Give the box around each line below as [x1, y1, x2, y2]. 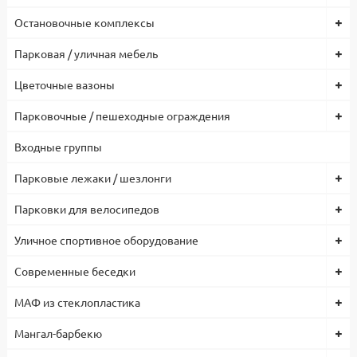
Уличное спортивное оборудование [14, 233, 198, 248]
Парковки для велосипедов [14, 202, 159, 217]
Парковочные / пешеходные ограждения [14, 108, 230, 124]
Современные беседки [14, 264, 135, 279]
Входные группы [14, 139, 102, 155]
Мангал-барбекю [14, 326, 102, 341]
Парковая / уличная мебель [14, 46, 158, 61]
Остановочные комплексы [14, 15, 155, 30]
